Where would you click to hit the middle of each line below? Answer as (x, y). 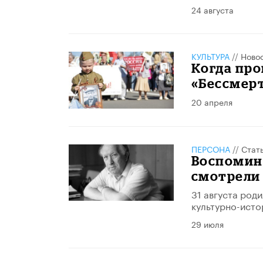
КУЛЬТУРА (210, 56)
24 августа (212, 9)
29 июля (207, 223)
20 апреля (212, 102)
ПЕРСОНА (210, 148)
